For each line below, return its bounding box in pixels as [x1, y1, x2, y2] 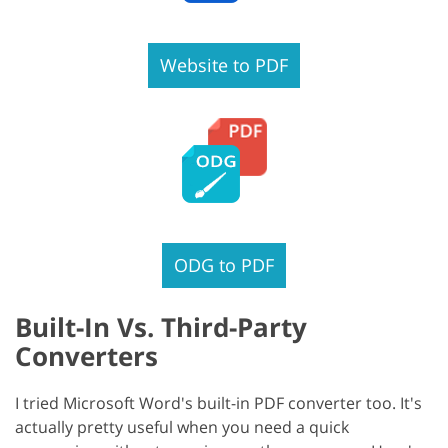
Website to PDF [160, 52, 288, 77]
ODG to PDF [174, 252, 274, 277]
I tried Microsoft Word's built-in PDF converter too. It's [15, 391, 422, 414]
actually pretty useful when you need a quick [15, 415, 349, 438]
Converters [15, 337, 158, 374]
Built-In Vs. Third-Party [15, 308, 307, 345]
